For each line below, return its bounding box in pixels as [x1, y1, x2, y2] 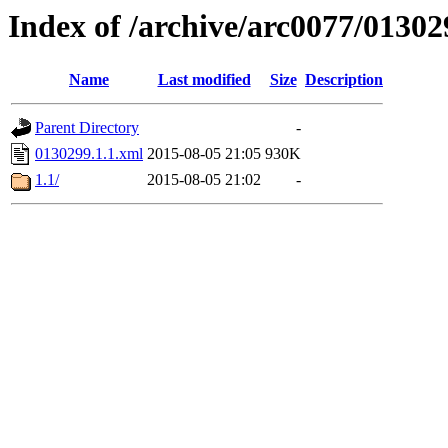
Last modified [157, 71, 251, 89]
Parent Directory [35, 119, 139, 137]
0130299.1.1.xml [35, 145, 143, 163]
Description [305, 71, 383, 89]
